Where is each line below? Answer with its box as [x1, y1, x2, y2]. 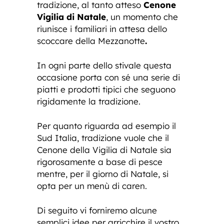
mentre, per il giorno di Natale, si [37, 168, 168, 179]
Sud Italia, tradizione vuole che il [37, 132, 169, 143]
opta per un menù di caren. [37, 180, 147, 191]
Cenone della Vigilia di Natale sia [37, 144, 171, 155]
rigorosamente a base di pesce [37, 156, 162, 167]
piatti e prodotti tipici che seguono [37, 83, 175, 94]
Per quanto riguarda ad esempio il [37, 120, 176, 131]
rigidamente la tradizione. [37, 95, 140, 106]
